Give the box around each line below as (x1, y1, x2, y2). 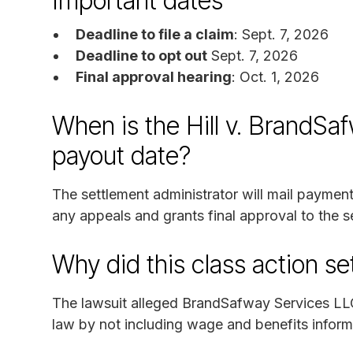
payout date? (52, 139, 191, 171)
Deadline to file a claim (76, 25, 234, 43)
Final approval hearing (76, 68, 232, 85)
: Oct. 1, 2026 (232, 68, 319, 85)
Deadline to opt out (76, 46, 207, 64)
